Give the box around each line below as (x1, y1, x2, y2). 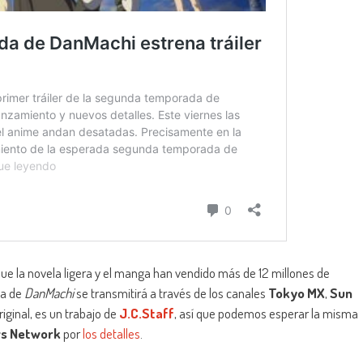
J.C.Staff (119, 305, 174, 322)
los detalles (83, 325, 140, 343)
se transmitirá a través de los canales (74, 284, 268, 302)
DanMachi (24, 284, 74, 302)
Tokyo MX (268, 284, 325, 302)
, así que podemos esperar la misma (174, 305, 358, 322)
